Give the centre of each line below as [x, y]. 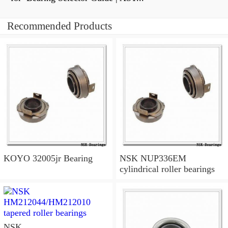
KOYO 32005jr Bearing [48, 158]
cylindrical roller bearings [167, 169]
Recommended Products [60, 26]
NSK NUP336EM [153, 158]
